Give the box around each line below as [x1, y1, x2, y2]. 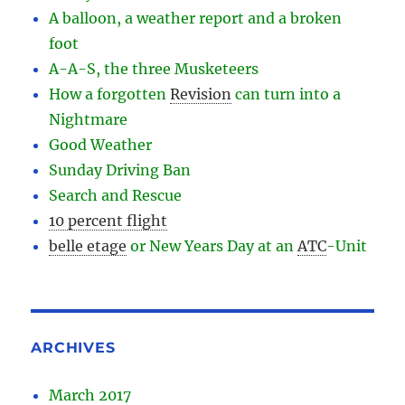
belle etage [49, 237, 127, 256]
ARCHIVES [31, 339, 116, 357]
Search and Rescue [49, 186, 183, 205]
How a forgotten [49, 85, 167, 104]
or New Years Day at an [130, 237, 295, 256]
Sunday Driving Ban [49, 161, 192, 180]
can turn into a [235, 85, 342, 104]
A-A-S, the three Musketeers [49, 60, 259, 79]
